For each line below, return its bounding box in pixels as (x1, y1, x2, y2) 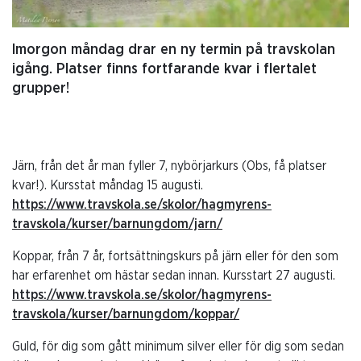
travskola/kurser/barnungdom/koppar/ (12, 308, 239, 322)
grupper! (12, 81, 69, 97)
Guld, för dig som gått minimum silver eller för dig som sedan (12, 340, 344, 354)
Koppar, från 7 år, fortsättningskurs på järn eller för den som (12, 250, 338, 263)
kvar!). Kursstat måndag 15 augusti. (12, 179, 203, 193)
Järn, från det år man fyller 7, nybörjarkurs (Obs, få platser (12, 160, 326, 173)
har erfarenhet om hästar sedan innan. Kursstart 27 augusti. (12, 269, 335, 283)
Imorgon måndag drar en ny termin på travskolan (12, 43, 335, 58)
